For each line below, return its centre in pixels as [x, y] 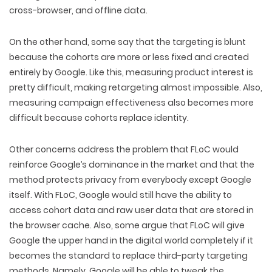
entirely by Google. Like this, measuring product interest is [131, 72]
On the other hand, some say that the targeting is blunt [127, 42]
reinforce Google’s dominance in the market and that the [132, 165]
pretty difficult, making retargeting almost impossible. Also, [136, 87]
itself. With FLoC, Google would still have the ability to [121, 195]
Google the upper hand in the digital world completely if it [131, 240]
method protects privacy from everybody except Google [130, 180]
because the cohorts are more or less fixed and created [129, 57]
